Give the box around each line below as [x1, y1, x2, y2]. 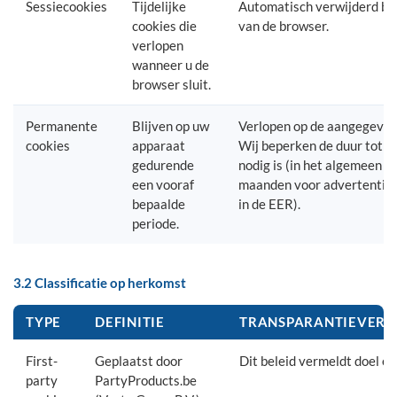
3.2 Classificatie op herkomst [13, 275, 186, 291]
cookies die [132, 18, 197, 34]
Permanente [26, 118, 97, 134]
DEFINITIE [95, 314, 165, 330]
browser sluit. [132, 76, 211, 92]
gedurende [132, 157, 194, 173]
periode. [132, 215, 179, 231]
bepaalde [132, 196, 185, 212]
